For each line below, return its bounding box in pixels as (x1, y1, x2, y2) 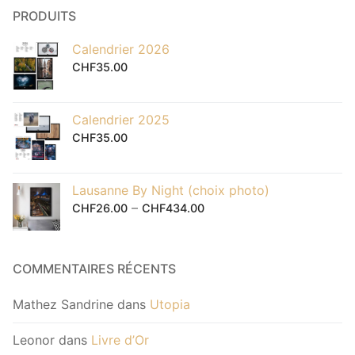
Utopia (150, 296, 190, 312)
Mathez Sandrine (13, 296, 113, 312)
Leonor (13, 332, 55, 349)
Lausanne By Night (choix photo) (72, 181, 269, 198)
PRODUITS (13, 7, 76, 24)
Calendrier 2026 (72, 40, 170, 57)
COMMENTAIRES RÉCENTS (13, 260, 176, 277)
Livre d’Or (91, 332, 149, 349)
